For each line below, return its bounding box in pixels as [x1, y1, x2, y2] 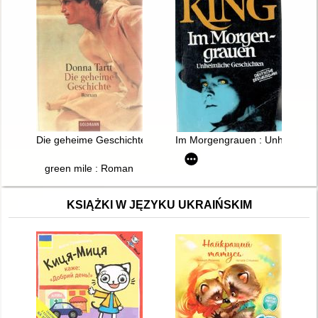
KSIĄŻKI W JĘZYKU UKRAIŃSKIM [66, 199, 252, 212]
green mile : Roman [45, 163, 134, 175]
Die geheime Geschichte [35, 134, 146, 146]
